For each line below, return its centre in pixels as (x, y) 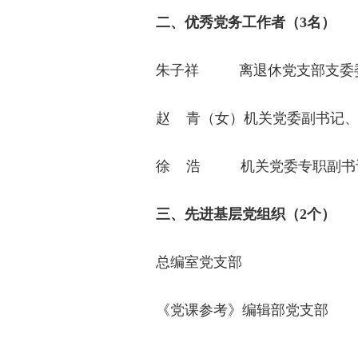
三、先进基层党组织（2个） (246, 214)
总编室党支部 (199, 262)
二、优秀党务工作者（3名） (246, 22)
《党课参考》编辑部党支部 (242, 310)
